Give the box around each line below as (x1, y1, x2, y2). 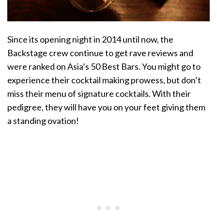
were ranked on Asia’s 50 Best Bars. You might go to (7, 61, 201, 72)
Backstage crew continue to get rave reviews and (7, 47, 193, 59)
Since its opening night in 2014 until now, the (7, 34, 173, 45)
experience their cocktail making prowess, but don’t (7, 75, 201, 86)
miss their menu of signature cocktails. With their (7, 88, 191, 99)
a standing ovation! (7, 115, 79, 126)
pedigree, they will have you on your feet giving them (7, 102, 205, 113)
